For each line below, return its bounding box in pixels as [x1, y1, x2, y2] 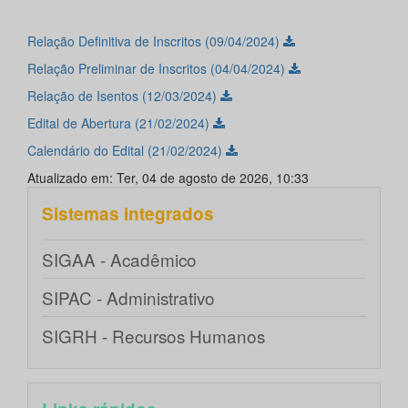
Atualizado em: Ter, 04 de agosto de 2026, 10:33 [27, 168, 309, 188]
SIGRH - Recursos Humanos [42, 323, 265, 349]
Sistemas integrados [42, 201, 214, 227]
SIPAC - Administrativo [42, 285, 215, 311]
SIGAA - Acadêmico [42, 247, 197, 272]
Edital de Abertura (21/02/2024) [27, 114, 213, 133]
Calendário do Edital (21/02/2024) [27, 141, 226, 160]
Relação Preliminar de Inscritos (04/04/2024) [27, 59, 289, 78]
